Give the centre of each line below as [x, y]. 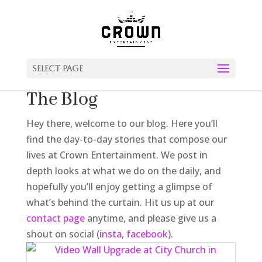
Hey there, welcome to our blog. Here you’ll [122, 123]
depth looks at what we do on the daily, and [123, 171]
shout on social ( [63, 234]
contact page [55, 218]
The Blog [62, 100]
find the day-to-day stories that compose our [126, 139]
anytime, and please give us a [150, 218]
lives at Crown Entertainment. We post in [117, 155]
